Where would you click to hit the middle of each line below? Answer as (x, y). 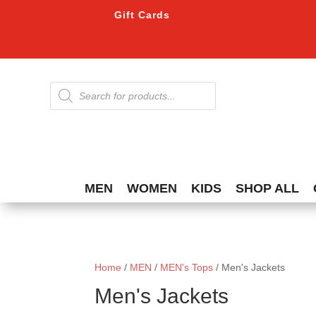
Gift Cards (142, 15)
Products (69, 86)
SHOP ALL (267, 188)
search (64, 96)
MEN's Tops (187, 267)
